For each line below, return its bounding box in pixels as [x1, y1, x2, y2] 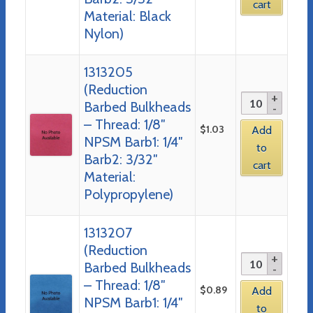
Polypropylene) [83, 185, 173, 203]
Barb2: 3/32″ [83, 150, 158, 168]
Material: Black [83, 7, 171, 24]
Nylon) [83, 24, 124, 42]
